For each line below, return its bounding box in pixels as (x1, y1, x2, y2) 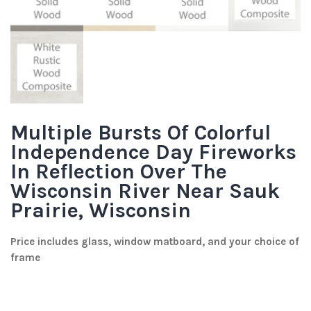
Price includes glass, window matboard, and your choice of (10, 235, 299, 249)
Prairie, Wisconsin (10, 198, 191, 224)
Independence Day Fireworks (10, 140, 296, 165)
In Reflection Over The (10, 159, 227, 185)
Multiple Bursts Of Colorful (10, 120, 271, 146)
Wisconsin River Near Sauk (10, 178, 280, 204)
